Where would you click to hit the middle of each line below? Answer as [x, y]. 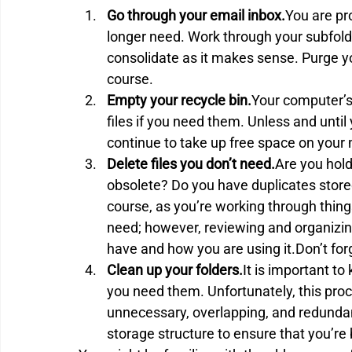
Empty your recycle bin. [179, 100]
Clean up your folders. [175, 269]
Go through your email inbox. [196, 15]
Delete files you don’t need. [191, 163]
